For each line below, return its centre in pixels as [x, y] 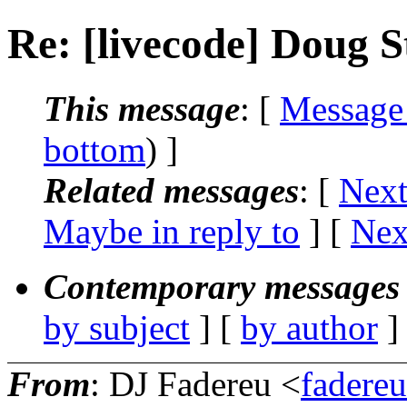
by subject [117, 327]
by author [309, 327]
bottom [94, 149]
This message [142, 108]
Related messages [171, 190]
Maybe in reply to [172, 231]
